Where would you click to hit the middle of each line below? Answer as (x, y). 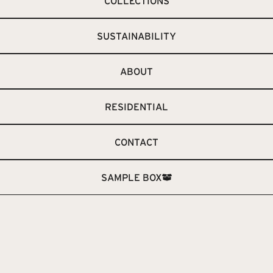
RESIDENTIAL (136, 107)
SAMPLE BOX (132, 177)
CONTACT (136, 142)
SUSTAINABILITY (136, 36)
